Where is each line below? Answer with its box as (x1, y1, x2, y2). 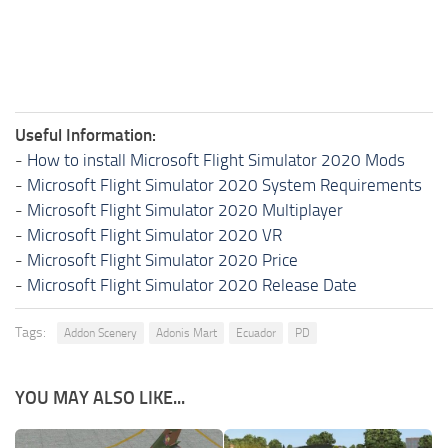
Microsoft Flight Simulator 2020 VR (27, 224, 282, 245)
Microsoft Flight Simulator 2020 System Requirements (27, 174, 422, 195)
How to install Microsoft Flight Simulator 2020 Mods (27, 149, 405, 170)
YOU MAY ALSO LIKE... (15, 386, 185, 409)
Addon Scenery (64, 325, 137, 340)
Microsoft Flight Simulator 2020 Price (27, 249, 298, 270)
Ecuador (236, 325, 276, 340)
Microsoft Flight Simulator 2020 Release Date (27, 274, 357, 295)
